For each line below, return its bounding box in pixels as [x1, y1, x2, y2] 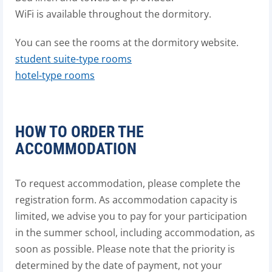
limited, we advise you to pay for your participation [15, 209, 247, 223]
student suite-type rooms [15, 52, 132, 66]
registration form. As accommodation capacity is [15, 193, 237, 206]
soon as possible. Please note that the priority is [15, 242, 235, 256]
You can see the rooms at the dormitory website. [15, 36, 239, 49]
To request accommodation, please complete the [15, 177, 240, 190]
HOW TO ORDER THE [15, 123, 144, 141]
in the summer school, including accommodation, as [15, 226, 255, 239]
